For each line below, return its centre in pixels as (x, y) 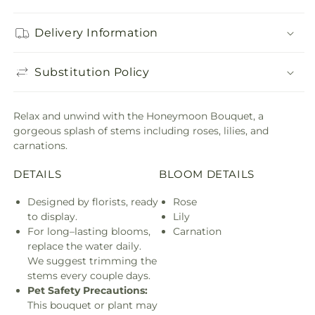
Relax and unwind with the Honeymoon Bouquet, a (139, 116)
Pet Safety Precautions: (88, 290)
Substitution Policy (92, 72)
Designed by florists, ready (93, 201)
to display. (52, 216)
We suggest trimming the (92, 261)
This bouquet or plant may (92, 305)
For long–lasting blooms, (89, 231)
